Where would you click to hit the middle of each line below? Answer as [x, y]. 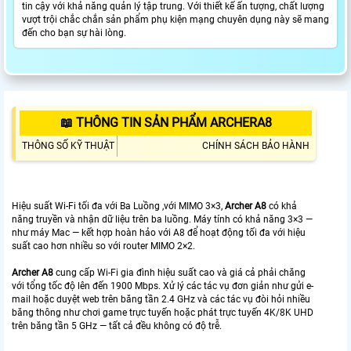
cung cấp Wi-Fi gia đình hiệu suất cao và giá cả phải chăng [179, 273]
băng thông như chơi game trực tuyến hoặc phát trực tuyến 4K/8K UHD [163, 313]
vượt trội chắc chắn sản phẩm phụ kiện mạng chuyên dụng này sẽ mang [175, 20]
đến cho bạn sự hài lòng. [74, 33]
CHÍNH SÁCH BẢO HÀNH [256, 146]
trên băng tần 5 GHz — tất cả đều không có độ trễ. [117, 326]
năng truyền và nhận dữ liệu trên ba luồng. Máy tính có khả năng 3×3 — [162, 220]
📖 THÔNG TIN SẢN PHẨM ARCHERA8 [166, 123]
